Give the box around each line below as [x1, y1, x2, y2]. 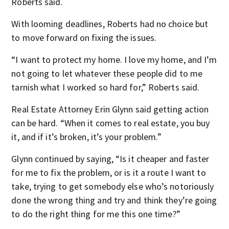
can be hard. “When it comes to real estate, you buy [11, 117, 210, 129]
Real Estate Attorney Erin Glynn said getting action [11, 103, 209, 115]
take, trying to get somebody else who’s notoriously [11, 180, 214, 192]
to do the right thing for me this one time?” [11, 208, 180, 220]
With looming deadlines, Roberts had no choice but [11, 18, 209, 30]
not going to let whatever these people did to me [11, 67, 203, 79]
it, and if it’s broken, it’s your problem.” [11, 131, 162, 143]
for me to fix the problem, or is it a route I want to [11, 167, 206, 178]
